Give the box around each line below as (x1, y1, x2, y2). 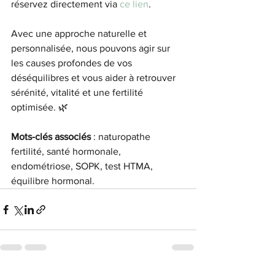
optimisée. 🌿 (11, 102, 68, 113)
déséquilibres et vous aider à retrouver (11, 72, 178, 83)
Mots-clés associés (11, 131, 91, 142)
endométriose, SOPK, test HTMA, (11, 161, 155, 172)
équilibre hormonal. (11, 176, 95, 187)
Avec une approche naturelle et (11, 28, 149, 39)
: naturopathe (91, 131, 153, 142)
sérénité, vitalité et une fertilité (11, 87, 145, 98)
